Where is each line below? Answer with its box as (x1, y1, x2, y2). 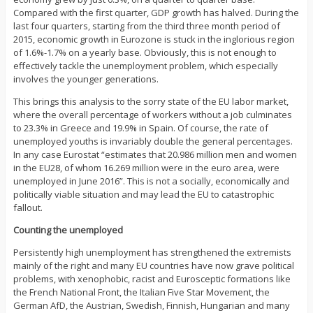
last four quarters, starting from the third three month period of (13, 20, 280, 33)
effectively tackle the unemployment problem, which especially (13, 59, 278, 73)
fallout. (13, 201, 43, 214)
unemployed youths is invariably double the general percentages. (13, 135, 293, 148)
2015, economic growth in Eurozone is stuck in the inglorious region (13, 33, 295, 46)
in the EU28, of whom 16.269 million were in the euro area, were (13, 161, 279, 175)
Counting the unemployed (13, 224, 123, 237)
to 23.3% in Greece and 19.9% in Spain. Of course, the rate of (13, 122, 268, 135)
